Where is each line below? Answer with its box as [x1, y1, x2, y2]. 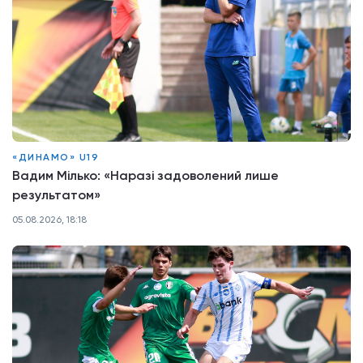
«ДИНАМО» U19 [12, 151, 99, 163]
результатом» [12, 186, 100, 203]
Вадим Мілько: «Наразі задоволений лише [12, 167, 279, 183]
